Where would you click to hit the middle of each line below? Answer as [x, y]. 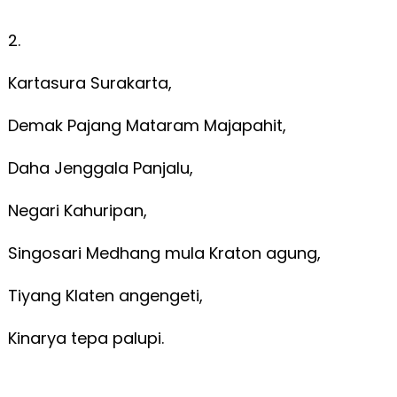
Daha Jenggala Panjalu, [102, 167]
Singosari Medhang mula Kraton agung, [166, 253]
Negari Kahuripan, [79, 210]
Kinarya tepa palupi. [86, 338]
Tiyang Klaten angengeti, [107, 295]
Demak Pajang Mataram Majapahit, [149, 125]
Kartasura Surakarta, [92, 82]
